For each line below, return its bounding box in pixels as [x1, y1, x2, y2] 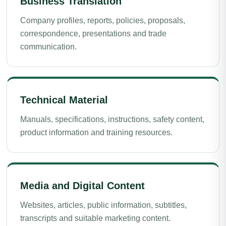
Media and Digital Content [20, 180, 145, 191]
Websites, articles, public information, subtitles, [20, 201, 187, 209]
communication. [20, 42, 77, 51]
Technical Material [20, 94, 108, 105]
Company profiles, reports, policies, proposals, [20, 16, 185, 25]
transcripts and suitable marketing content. [20, 214, 171, 222]
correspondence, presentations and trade [20, 29, 166, 38]
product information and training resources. [20, 128, 173, 137]
